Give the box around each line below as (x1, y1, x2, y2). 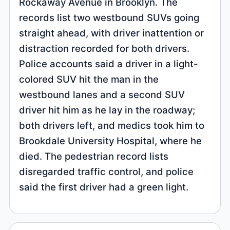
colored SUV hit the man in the (19, 73, 159, 85)
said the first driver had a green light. (19, 181, 189, 193)
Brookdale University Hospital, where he (19, 135, 202, 146)
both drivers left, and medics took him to (19, 119, 205, 131)
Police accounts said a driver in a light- (19, 57, 199, 69)
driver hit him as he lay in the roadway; (19, 104, 196, 116)
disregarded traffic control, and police (19, 165, 194, 177)
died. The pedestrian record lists (19, 150, 169, 162)
